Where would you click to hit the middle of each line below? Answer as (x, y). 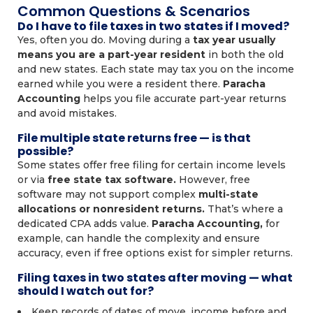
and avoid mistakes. (67, 113)
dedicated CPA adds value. (85, 224)
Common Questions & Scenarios (134, 11)
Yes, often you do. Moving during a (105, 40)
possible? (45, 151)
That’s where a (245, 209)
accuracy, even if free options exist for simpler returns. (155, 253)
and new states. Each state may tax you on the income (156, 69)
